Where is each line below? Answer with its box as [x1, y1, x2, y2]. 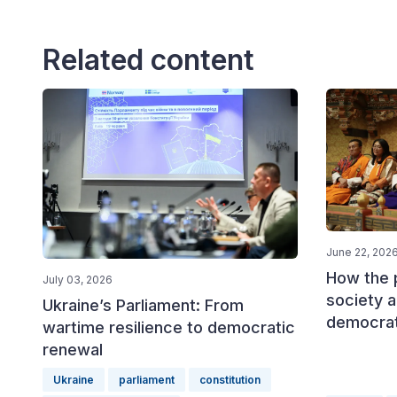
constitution [199, 373, 261, 386]
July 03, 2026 [43, 272, 113, 286]
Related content [43, 43, 254, 77]
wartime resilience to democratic [43, 317, 295, 337]
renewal [43, 339, 103, 359]
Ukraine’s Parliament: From [43, 295, 244, 315]
